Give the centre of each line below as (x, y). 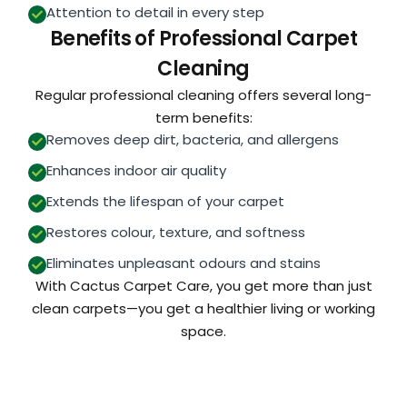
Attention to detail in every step (155, 12)
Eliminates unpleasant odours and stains (183, 263)
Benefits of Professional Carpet (203, 38)
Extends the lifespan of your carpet (165, 201)
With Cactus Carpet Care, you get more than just (203, 285)
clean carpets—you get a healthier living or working (203, 308)
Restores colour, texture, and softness (175, 232)
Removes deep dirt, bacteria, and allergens (192, 139)
